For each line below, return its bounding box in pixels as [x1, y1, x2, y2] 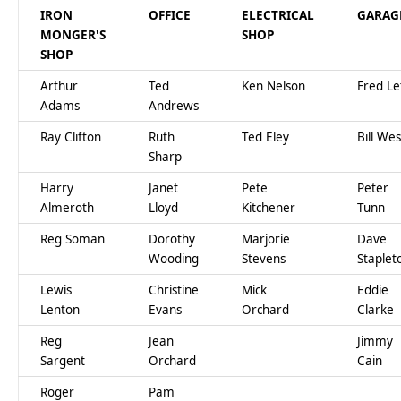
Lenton [40, 302, 81, 319]
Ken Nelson [242, 78, 306, 95]
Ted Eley [242, 129, 290, 146]
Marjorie [242, 231, 291, 248]
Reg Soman [40, 231, 106, 248]
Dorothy [149, 231, 196, 248]
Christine [149, 282, 200, 299]
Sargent [40, 353, 86, 370]
